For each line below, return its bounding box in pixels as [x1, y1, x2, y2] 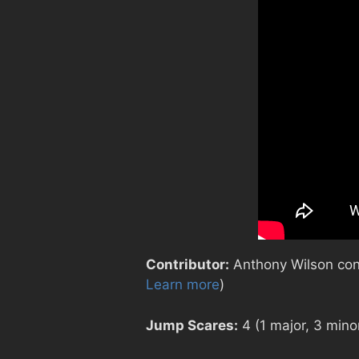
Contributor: [146, 256, 229, 273]
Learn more [146, 276, 220, 293]
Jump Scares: [146, 317, 238, 333]
